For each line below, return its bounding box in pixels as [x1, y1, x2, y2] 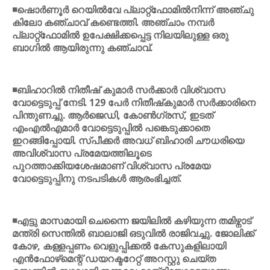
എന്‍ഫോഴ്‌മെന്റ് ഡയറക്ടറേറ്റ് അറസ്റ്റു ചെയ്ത [12, 252, 216, 265]
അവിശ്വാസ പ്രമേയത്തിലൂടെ [12, 146, 151, 160]
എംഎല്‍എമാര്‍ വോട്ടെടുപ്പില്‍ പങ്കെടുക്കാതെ [12, 121, 210, 134]
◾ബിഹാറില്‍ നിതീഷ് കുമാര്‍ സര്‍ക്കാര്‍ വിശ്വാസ [12, 83, 225, 96]
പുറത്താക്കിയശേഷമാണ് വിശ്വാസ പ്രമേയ [12, 159, 210, 172]
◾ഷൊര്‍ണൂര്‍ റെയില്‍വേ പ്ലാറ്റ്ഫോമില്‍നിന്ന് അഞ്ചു [12, 3, 254, 16]
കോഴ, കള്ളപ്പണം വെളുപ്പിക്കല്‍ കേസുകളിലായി [12, 239, 226, 253]
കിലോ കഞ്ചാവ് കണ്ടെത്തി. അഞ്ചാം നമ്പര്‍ [12, 16, 214, 29]
